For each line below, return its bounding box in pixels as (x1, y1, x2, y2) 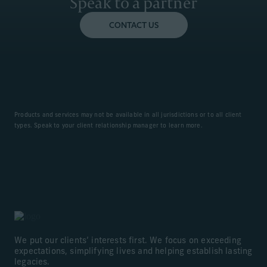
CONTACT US (108, 20, 159, 30)
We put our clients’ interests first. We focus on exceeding (14, 236, 241, 246)
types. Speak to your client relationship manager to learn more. (14, 122, 203, 129)
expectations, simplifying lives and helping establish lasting (14, 247, 253, 256)
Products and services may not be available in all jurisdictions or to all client (14, 111, 242, 119)
